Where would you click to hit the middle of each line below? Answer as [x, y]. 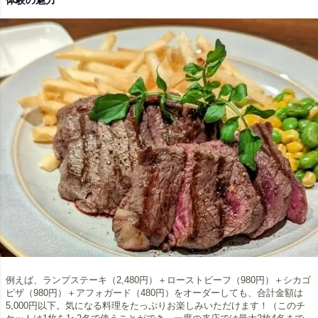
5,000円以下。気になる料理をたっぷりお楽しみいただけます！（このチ [155, 306]
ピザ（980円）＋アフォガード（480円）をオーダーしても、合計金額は [154, 293]
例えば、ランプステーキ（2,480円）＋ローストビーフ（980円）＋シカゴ [158, 280]
